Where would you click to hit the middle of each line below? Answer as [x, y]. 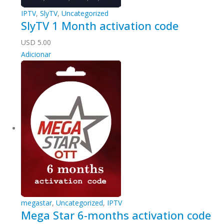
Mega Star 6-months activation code [116, 215]
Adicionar [36, 54]
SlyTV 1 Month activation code [100, 26]
